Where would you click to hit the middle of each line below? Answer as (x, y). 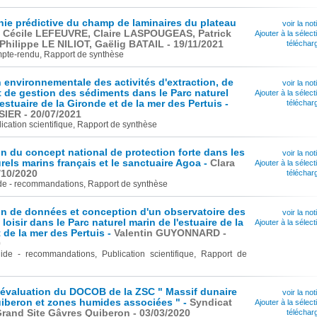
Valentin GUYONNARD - (170, 233)
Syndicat (211, 302)
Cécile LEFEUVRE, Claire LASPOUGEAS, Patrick (117, 34)
